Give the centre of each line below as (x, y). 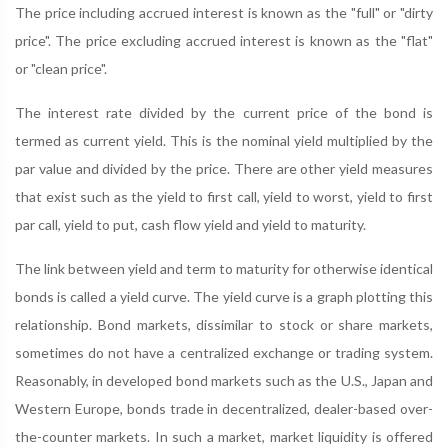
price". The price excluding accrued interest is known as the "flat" (224, 40)
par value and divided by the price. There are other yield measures (224, 168)
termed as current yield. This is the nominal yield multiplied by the (224, 140)
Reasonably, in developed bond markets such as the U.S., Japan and (224, 380)
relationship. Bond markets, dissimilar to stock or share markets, (224, 324)
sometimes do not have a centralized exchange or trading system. (224, 352)
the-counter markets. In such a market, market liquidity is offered (224, 436)
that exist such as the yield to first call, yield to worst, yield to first (224, 196)
